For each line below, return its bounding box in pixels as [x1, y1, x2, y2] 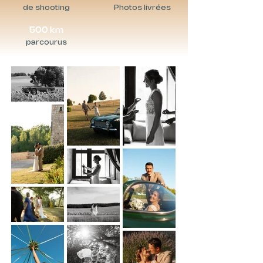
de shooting [23, 4, 70, 11]
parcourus [26, 39, 67, 46]
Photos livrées [113, 4, 171, 11]
